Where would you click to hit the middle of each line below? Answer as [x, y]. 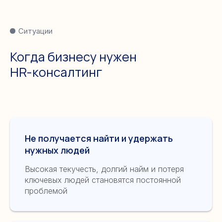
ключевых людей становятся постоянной [103, 180]
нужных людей [57, 150]
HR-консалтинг [56, 72]
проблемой [46, 191]
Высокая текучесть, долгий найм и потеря [104, 169]
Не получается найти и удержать [99, 138]
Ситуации [35, 31]
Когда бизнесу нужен [73, 56]
